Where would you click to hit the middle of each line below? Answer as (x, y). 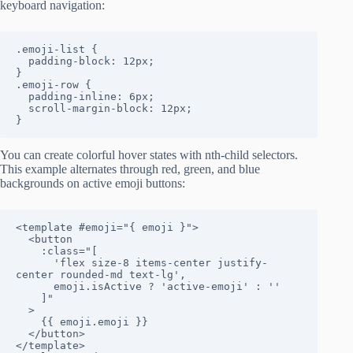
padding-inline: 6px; (22, 96)
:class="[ (28, 251)
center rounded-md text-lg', (101, 274)
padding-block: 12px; (22, 61)
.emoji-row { (54, 84)
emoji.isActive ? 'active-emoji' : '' (35, 286)
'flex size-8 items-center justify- (35, 262)
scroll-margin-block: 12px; (22, 108)
